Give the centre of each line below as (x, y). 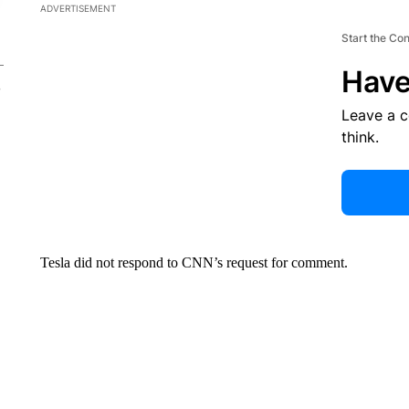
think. (360, 136)
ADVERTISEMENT (78, 8)
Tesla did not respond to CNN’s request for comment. (194, 262)
